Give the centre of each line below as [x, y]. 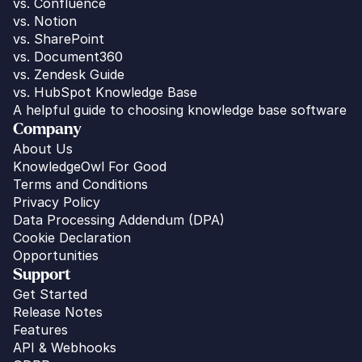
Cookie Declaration [72, 238]
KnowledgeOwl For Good [90, 167]
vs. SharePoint [59, 39]
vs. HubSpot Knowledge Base [105, 93]
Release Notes [58, 312]
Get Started [50, 295]
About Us [43, 149]
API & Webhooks [65, 348]
